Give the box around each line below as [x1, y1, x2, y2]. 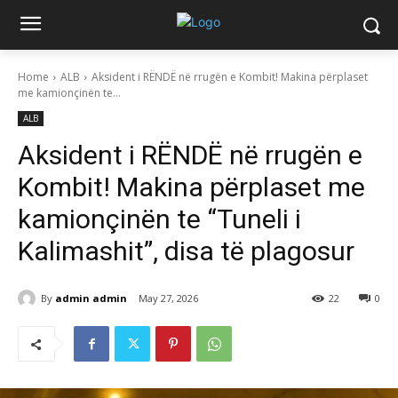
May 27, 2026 [139, 291, 198, 306]
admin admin [55, 291, 127, 305]
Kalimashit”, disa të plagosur [18, 235, 354, 267]
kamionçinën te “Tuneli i [18, 203, 301, 235]
